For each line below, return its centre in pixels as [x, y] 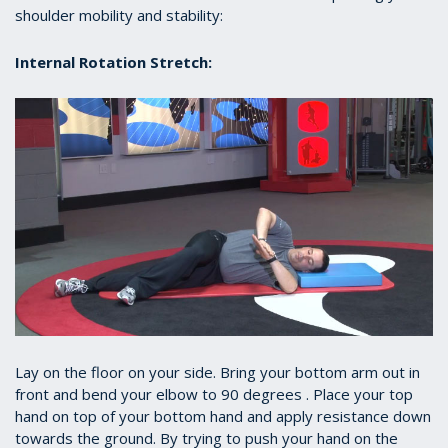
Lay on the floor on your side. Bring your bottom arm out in [217, 372]
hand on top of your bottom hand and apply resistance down [223, 416]
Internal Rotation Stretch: [113, 61]
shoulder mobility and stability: [119, 14]
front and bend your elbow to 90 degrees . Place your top [214, 394]
